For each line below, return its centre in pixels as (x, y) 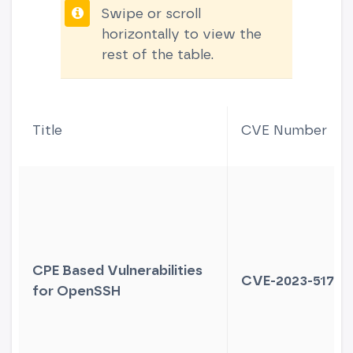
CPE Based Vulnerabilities (118, 270)
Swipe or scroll (150, 13)
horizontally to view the (182, 33)
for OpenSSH (77, 291)
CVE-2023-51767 (295, 281)
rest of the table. (158, 54)
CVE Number (284, 130)
